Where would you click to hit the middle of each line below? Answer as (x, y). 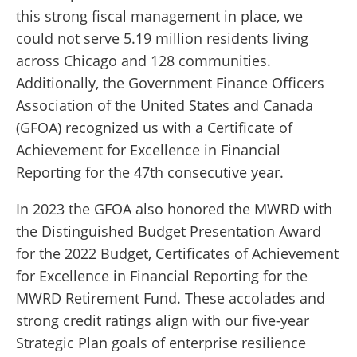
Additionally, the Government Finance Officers (170, 83)
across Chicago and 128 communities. (143, 61)
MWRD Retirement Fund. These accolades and (171, 298)
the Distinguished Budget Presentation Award (169, 231)
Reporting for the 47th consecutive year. (150, 173)
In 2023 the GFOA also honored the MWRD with (174, 209)
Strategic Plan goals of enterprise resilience (161, 343)
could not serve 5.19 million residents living (162, 39)
